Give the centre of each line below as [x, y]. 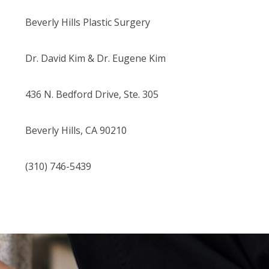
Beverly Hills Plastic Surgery [88, 23]
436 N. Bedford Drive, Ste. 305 [92, 95]
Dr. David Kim [55, 59]
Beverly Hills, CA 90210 [76, 131]
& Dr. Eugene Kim [125, 59]
